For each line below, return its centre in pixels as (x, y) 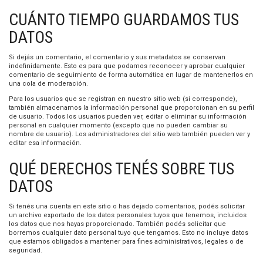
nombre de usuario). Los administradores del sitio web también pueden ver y (129, 134)
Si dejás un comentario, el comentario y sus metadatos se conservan (117, 57)
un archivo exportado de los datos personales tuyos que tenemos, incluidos (128, 215)
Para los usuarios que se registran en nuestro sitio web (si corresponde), (123, 99)
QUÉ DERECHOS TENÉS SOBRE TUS (122, 169)
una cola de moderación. (48, 84)
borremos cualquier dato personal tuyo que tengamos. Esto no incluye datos (129, 233)
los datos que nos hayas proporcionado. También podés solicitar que (117, 224)
